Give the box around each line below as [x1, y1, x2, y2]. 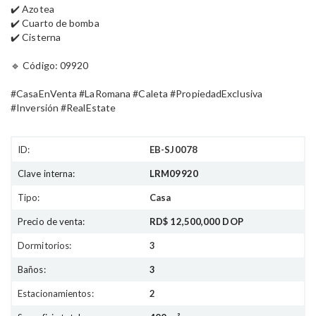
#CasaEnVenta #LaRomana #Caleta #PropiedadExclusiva [11, 87, 263, 99]
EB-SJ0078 [150, 144, 197, 155]
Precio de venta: [18, 216, 85, 227]
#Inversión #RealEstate [11, 102, 116, 114]
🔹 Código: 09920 [11, 59, 89, 71]
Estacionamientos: [18, 288, 94, 299]
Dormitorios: [18, 240, 72, 251]
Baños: [18, 264, 46, 275]
